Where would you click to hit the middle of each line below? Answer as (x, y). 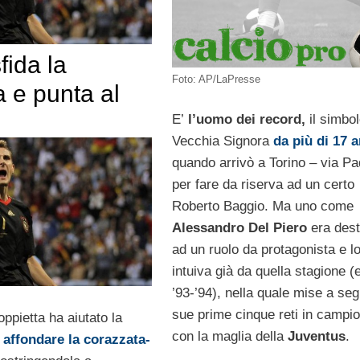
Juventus (316, 336)
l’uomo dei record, (244, 119)
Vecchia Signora (222, 141)
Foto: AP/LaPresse (216, 80)
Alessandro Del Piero (239, 227)
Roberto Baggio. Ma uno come (262, 206)
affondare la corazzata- (76, 339)
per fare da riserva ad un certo (263, 184)
